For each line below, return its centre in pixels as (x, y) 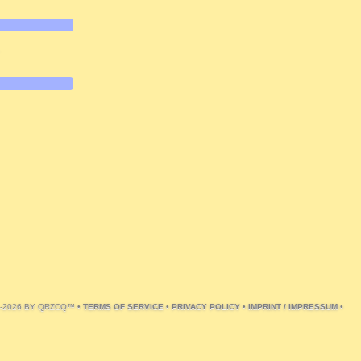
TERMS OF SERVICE (123, 307)
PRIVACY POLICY (206, 307)
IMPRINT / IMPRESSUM (293, 307)
